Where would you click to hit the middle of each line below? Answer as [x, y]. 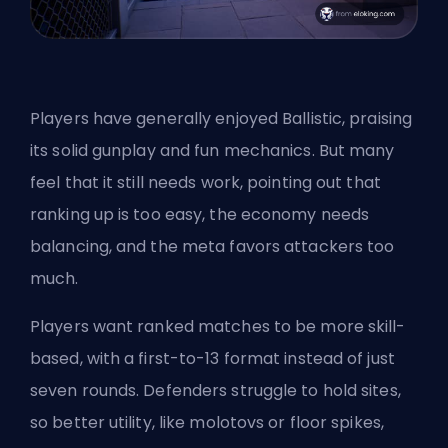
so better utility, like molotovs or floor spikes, [207, 422]
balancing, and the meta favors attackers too [212, 246]
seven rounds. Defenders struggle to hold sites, [215, 390]
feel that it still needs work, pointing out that [205, 182]
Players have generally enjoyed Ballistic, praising [221, 118]
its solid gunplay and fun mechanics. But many [212, 150]
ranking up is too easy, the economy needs [200, 214]
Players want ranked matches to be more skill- [218, 326]
